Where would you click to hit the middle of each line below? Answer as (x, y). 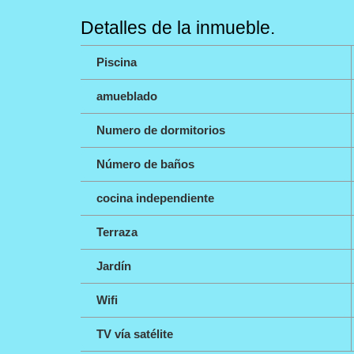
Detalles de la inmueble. (178, 27)
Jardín (114, 265)
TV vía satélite (135, 333)
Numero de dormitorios (161, 130)
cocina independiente (155, 198)
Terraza (117, 232)
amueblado (127, 96)
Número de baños (145, 164)
